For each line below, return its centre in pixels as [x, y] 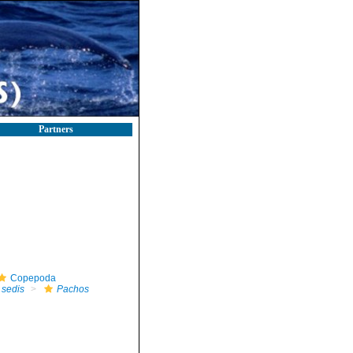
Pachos [72, 289]
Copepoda [33, 278]
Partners [56, 129]
